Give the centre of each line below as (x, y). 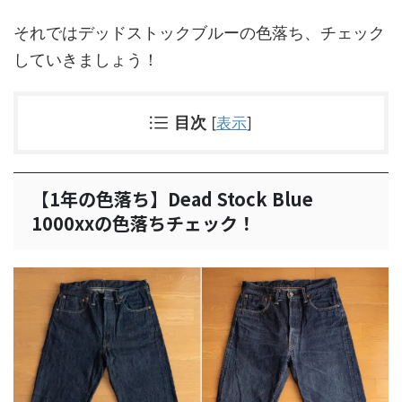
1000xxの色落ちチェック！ (144, 223)
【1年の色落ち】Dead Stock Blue (172, 198)
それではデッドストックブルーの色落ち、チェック (199, 32)
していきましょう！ (86, 59)
